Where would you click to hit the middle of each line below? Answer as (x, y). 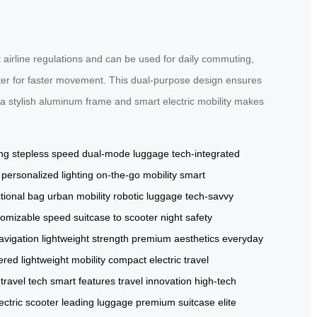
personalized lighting (47, 174)
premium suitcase (175, 302)
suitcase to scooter (116, 217)
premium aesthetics (175, 238)
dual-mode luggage (126, 153)
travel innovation (155, 281)
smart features (83, 281)
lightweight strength (85, 238)
